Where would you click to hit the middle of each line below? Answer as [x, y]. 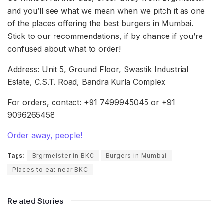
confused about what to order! [64, 48]
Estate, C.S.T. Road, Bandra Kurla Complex [86, 82]
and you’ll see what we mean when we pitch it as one [106, 10]
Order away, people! [45, 135]
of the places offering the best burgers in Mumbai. [100, 23]
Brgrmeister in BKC [63, 155]
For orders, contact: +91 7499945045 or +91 [91, 102]
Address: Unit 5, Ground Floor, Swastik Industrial [98, 69]
